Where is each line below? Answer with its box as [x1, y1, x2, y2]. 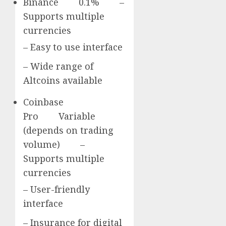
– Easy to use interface [23, 40, 123, 53]
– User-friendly [23, 183, 90, 195]
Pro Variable [23, 109, 95, 122]
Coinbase [23, 95, 64, 108]
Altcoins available [23, 74, 102, 86]
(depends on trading [23, 124, 114, 136]
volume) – [23, 138, 85, 150]
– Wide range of [23, 60, 93, 72]
